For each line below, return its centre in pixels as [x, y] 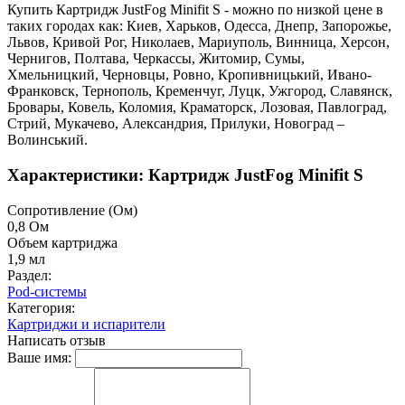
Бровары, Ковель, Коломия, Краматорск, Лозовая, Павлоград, [197, 108]
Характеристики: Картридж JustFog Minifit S [185, 174]
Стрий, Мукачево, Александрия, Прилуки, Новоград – [176, 124]
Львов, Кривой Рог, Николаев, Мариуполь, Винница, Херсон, [198, 42]
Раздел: [29, 275]
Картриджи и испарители [86, 324]
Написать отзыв [57, 340]
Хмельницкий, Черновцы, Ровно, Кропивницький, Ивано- [189, 75]
